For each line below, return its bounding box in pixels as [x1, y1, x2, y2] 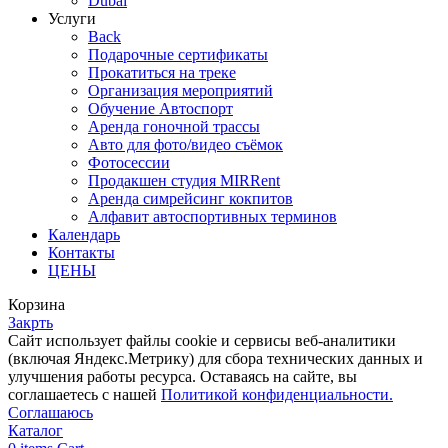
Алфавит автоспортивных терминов [88, 208, 337, 226]
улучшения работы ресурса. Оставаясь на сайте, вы [8, 368, 357, 386]
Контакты [48, 244, 115, 262]
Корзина [8, 296, 65, 314]
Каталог [8, 422, 63, 440]
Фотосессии [88, 154, 170, 172]
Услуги [48, 10, 96, 28]
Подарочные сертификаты [88, 46, 268, 64]
